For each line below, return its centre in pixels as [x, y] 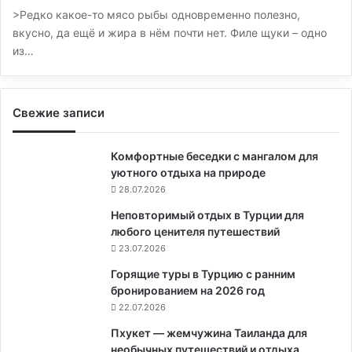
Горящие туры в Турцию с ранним [203, 274]
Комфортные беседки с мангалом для [214, 156]
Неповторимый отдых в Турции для [207, 215]
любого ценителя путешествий [195, 231]
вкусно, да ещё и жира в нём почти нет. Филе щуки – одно [170, 33]
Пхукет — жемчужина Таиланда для [209, 333]
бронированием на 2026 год [188, 290]
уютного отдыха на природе [188, 172]
